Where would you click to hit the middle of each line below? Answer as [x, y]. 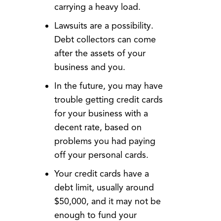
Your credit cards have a [101, 174]
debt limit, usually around [104, 188]
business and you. [90, 67]
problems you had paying [105, 141]
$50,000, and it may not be [107, 202]
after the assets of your [100, 54]
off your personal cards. [101, 155]
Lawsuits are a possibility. [104, 26]
